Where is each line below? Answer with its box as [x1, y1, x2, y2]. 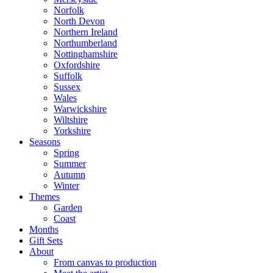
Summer [54, 158, 86, 169]
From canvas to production [54, 257, 157, 268]
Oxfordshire [54, 60, 100, 70]
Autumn [54, 169, 85, 180]
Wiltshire [54, 115, 88, 125]
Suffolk [54, 71, 82, 81]
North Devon [54, 16, 105, 26]
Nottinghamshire [54, 49, 118, 59]
